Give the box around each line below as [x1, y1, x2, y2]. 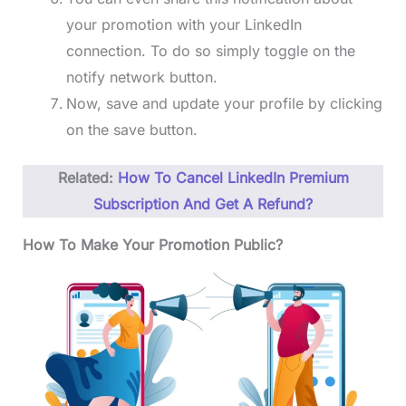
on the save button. [65, 121, 198, 140]
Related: [57, 169, 118, 188]
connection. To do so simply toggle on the [65, 42, 355, 61]
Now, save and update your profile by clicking [65, 94, 382, 113]
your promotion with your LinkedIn [65, 15, 302, 34]
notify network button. [65, 68, 217, 87]
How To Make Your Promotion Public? [22, 236, 283, 255]
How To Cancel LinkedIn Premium [117, 169, 349, 188]
